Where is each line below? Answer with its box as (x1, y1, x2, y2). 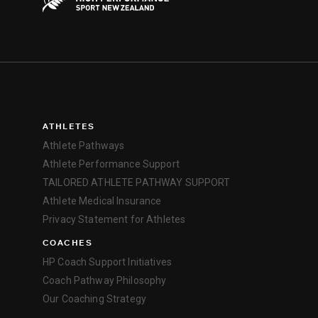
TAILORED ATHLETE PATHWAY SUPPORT (43, 177, 231, 189)
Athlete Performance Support (43, 158, 180, 170)
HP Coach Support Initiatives (43, 256, 172, 268)
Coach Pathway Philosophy (43, 275, 167, 287)
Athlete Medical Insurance (43, 195, 162, 207)
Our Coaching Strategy (43, 293, 146, 305)
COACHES (43, 236, 93, 249)
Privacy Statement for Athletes (43, 214, 186, 226)
